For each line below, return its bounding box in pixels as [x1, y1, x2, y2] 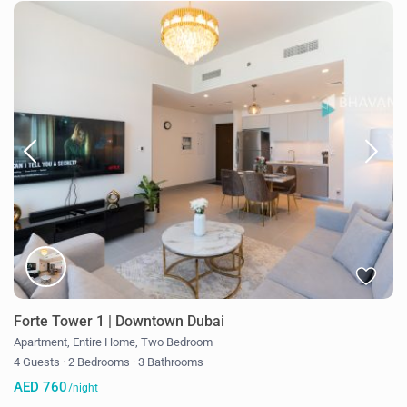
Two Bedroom [141, 334, 213, 349]
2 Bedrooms [65, 354, 134, 369]
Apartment [14, 334, 68, 349]
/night [65, 381, 99, 394]
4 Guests [14, 354, 64, 369]
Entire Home [73, 334, 136, 349]
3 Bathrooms [135, 354, 204, 369]
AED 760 [14, 378, 68, 395]
